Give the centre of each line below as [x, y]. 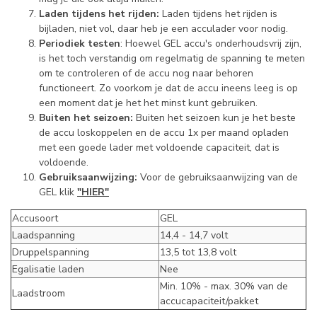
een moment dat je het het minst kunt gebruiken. [148, 103]
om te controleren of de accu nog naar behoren [146, 73]
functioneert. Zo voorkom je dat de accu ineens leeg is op [168, 88]
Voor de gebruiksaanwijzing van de [218, 177]
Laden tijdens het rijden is [218, 13]
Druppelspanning [51, 252]
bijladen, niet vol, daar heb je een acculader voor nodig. [163, 28]
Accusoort [35, 218]
